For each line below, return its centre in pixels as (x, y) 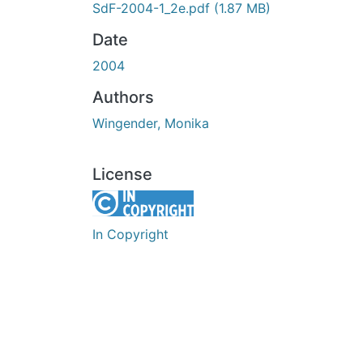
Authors (123, 97)
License (122, 174)
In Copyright (130, 234)
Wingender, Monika (151, 123)
